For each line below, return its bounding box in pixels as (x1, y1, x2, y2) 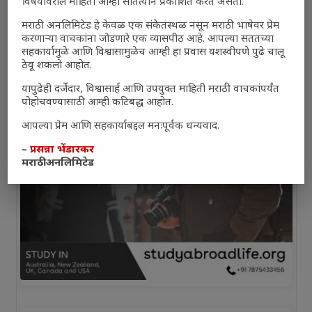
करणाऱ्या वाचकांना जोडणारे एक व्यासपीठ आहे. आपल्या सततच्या (22, 33, 274, 47)
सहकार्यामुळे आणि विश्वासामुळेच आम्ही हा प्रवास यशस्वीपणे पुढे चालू (22, 46, 285, 60)
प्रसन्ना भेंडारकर (30, 143, 95, 157)
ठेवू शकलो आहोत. (22, 59, 93, 73)
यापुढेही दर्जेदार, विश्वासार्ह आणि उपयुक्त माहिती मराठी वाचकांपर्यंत (22, 83, 280, 97)
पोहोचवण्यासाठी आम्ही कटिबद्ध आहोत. (22, 96, 174, 110)
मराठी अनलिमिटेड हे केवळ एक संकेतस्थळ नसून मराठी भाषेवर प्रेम (22, 19, 280, 33)
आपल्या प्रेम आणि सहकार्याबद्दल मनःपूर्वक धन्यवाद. (22, 120, 220, 134)
